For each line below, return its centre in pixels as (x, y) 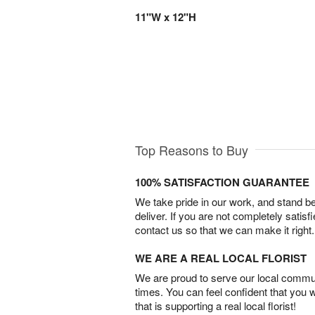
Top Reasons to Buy (192, 150)
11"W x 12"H (166, 17)
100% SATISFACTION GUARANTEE (222, 182)
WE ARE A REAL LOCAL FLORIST (221, 258)
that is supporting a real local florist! (216, 306)
